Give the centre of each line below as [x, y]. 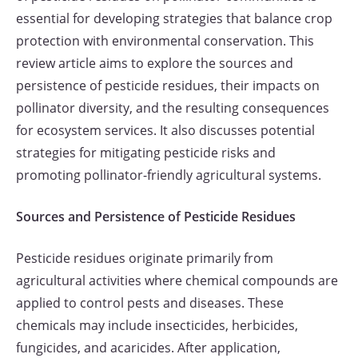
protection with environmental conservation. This [165, 41]
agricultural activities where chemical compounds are [177, 280]
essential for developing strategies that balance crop [174, 18]
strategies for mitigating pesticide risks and [146, 153]
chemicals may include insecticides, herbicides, [157, 325]
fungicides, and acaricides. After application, [148, 348]
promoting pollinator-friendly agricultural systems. [169, 175]
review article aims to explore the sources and [155, 63]
